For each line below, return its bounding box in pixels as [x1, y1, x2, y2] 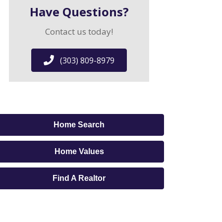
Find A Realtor [53, 173, 106, 182]
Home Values [54, 147, 104, 156]
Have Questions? [29, 3, 129, 20]
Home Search [54, 120, 105, 129]
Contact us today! [45, 26, 113, 37]
